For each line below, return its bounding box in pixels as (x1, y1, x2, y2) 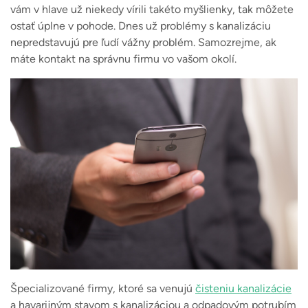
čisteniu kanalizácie (195, 282, 291, 296)
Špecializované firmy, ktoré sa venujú (10, 282, 195, 296)
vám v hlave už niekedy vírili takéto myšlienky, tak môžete (10, 2, 294, 16)
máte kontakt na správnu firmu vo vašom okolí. (10, 52, 236, 65)
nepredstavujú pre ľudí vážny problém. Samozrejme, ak (10, 35, 276, 49)
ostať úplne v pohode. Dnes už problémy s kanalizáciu (10, 19, 271, 32)
